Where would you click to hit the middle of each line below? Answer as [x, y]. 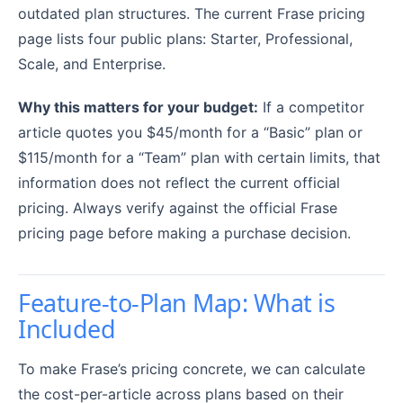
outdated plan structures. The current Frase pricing [192, 14]
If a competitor [311, 107]
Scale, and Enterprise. [92, 64]
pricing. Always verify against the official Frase [178, 207]
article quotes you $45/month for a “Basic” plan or [190, 132]
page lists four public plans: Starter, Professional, [185, 39]
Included [67, 328]
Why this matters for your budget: [138, 107]
